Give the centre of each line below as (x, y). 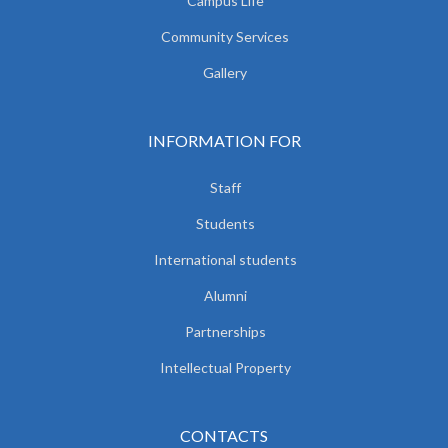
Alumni (225, 295)
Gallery (225, 72)
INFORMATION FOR (224, 140)
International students (225, 259)
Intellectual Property (225, 367)
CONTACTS (224, 435)
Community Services (225, 36)
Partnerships (225, 331)
